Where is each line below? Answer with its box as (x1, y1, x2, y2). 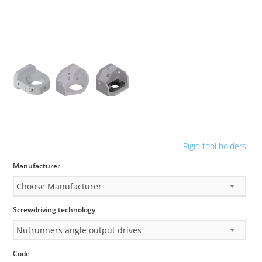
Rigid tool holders (182, 140, 246, 152)
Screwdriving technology (13, 204, 96, 215)
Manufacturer (13, 160, 61, 171)
